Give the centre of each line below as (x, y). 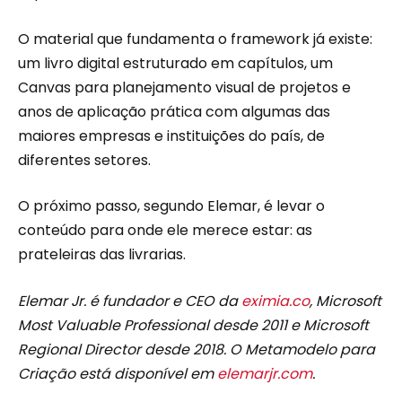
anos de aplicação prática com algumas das (174, 111)
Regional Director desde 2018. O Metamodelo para (197, 349)
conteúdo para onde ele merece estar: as (165, 231)
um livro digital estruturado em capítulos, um (175, 63)
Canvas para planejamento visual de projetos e (184, 87)
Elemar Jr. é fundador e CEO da (130, 301)
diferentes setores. (84, 160)
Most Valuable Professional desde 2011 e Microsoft (193, 325)
